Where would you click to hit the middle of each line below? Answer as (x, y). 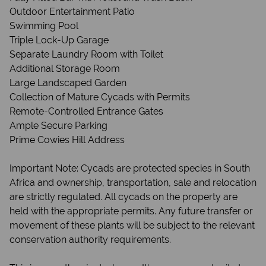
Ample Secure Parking (58, 126)
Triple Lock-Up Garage (59, 40)
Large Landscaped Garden (68, 83)
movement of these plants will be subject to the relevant (132, 225)
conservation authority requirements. (90, 240)
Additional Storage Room (65, 69)
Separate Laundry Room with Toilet (86, 54)
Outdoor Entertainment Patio (72, 12)
